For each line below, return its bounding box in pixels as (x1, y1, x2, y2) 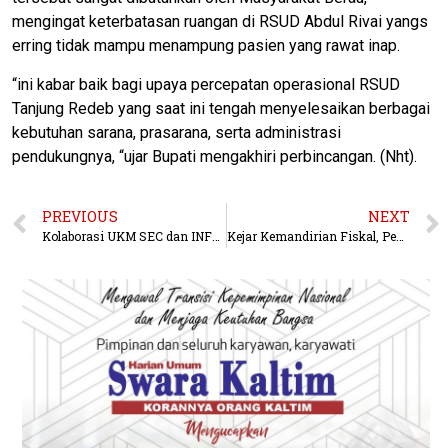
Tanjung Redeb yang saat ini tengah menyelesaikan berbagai (12, 98, 430, 118)
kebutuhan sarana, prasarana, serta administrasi (12, 122, 341, 142)
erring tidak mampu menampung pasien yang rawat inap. (12, 36, 400, 56)
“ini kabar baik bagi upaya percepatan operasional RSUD (12, 74, 400, 94)
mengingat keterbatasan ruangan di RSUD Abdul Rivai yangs (12, 12, 428, 32)
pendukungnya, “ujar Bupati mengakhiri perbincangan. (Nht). (12, 146, 417, 166)
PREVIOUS (42, 207, 118, 227)
